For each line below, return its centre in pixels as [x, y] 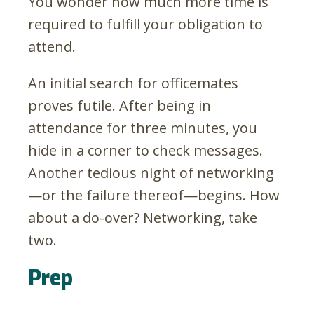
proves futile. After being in [120, 105]
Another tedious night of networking [151, 172]
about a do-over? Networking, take [143, 217]
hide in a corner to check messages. [145, 150]
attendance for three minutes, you [143, 128]
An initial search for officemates [133, 83]
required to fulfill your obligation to [145, 24]
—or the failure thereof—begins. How [154, 195]
